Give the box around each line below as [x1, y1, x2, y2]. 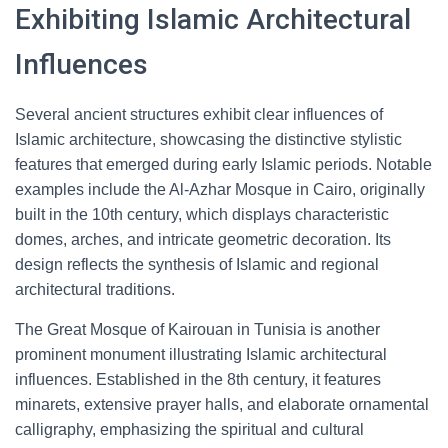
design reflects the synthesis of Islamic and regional [15, 256, 379, 273]
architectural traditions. [15, 281, 175, 298]
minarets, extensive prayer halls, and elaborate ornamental [15, 396, 429, 413]
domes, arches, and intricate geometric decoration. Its [15, 231, 391, 248]
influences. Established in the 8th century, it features [15, 371, 381, 388]
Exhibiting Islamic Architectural [15, 3, 411, 36]
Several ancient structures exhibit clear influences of [15, 106, 383, 123]
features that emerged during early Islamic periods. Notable [15, 156, 432, 173]
